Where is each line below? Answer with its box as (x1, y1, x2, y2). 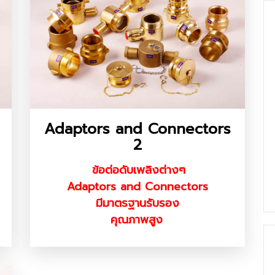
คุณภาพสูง (110, 211, 163, 229)
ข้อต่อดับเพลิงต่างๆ (92, 161, 185, 179)
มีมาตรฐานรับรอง (96, 195, 179, 212)
